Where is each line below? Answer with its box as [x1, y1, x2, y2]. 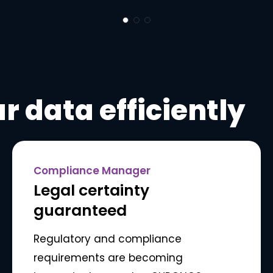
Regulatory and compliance [34, 232, 182, 247]
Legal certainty [34, 180, 150, 202]
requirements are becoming [34, 250, 183, 266]
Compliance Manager [34, 163, 151, 179]
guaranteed [34, 200, 127, 222]
